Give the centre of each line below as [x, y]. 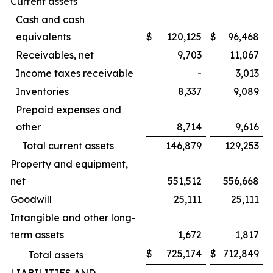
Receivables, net [55, 55]
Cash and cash [50, 19]
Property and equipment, [69, 164]
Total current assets [68, 146]
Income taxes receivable [75, 73]
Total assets [56, 255]
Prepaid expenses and [69, 110]
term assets [37, 235]
